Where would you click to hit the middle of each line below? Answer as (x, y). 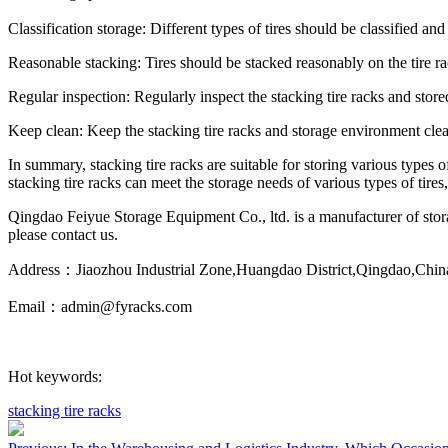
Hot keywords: (55, 376)
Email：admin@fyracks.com (100, 306)
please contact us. (63, 234)
